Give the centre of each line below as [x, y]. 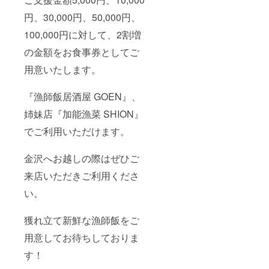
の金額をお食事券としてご [82, 52]
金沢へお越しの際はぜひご [82, 159]
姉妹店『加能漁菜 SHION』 [84, 114]
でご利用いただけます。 [77, 131]
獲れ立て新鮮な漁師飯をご [82, 220]
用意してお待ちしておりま [82, 238]
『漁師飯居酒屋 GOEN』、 [83, 97]
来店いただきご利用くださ [82, 176]
